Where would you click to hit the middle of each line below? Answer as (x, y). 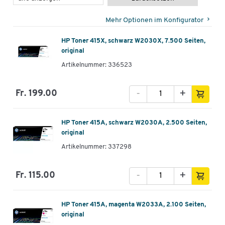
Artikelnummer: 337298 (96, 147)
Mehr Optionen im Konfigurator (154, 20)
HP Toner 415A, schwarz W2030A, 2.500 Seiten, (134, 123)
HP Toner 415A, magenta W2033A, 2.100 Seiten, (134, 205)
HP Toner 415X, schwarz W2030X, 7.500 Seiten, (133, 41)
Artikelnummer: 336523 (97, 65)
